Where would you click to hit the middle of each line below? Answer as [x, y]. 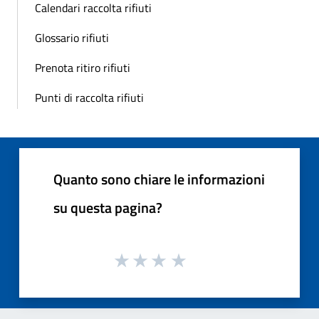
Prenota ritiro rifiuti [83, 67]
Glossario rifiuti [72, 37]
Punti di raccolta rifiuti [89, 97]
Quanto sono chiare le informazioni [159, 179]
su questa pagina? [108, 207]
